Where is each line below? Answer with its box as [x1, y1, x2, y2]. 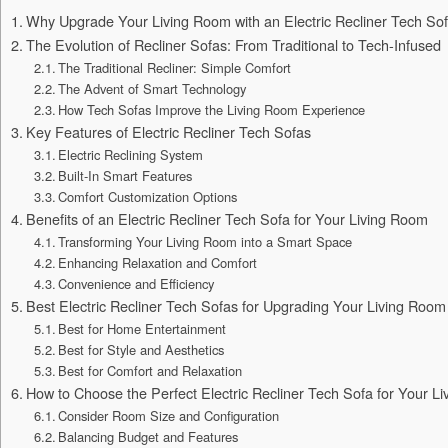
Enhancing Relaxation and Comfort [58, 253, 258, 273]
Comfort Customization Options [58, 187, 238, 207]
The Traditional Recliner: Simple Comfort [58, 58, 292, 78]
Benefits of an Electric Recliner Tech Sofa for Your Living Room [25, 208, 428, 230]
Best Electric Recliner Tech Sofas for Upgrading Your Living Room [25, 295, 446, 317]
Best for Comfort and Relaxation [58, 361, 243, 381]
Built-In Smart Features [58, 166, 193, 186]
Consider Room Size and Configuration [58, 406, 280, 426]
